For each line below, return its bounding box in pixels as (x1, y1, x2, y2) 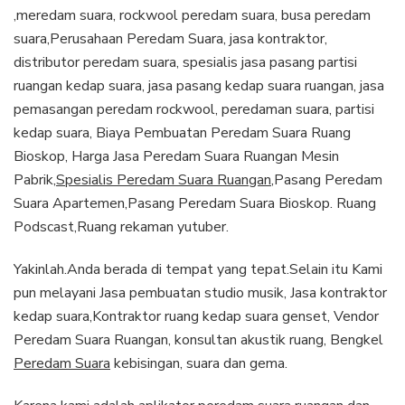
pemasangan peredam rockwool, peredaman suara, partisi (14, 99, 374, 119)
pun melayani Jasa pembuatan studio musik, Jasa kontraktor (14, 282, 387, 303)
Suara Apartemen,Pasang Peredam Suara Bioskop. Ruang (14, 193, 376, 213)
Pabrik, (14, 169, 56, 190)
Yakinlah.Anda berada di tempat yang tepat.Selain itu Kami (14, 259, 382, 279)
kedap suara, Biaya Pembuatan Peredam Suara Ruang (14, 122, 351, 143)
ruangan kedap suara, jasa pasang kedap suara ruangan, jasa (14, 75, 384, 96)
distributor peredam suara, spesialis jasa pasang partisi (14, 52, 357, 72)
